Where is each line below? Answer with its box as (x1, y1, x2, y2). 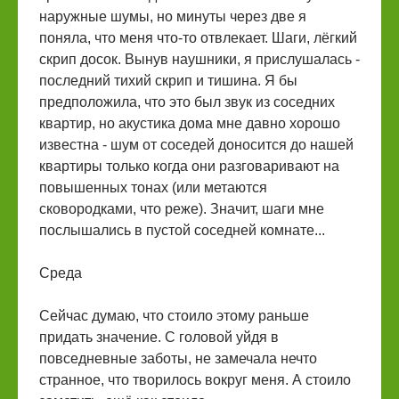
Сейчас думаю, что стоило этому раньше (39, 308, 309, 323)
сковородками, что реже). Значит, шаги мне (39, 201, 324, 216)
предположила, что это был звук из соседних (39, 94, 335, 110)
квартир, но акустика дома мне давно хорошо (39, 116, 340, 131)
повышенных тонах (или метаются (39, 180, 267, 195)
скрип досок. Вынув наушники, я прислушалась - (39, 52, 360, 67)
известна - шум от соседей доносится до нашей (39, 137, 354, 152)
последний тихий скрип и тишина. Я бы (39, 73, 297, 88)
